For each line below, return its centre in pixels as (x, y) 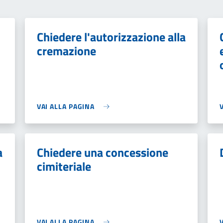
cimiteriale (64, 166)
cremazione (66, 51)
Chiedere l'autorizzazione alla (111, 37)
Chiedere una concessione (102, 152)
